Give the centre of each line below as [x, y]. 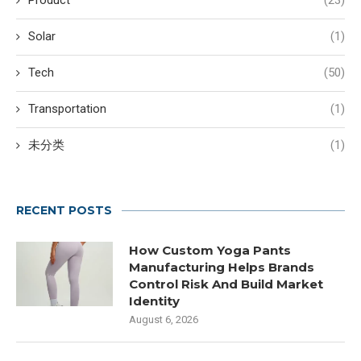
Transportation [67, 109]
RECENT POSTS [64, 211]
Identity [154, 301]
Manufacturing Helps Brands [222, 268]
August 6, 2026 [164, 320]
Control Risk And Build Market [226, 284]
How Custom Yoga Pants [210, 251]
